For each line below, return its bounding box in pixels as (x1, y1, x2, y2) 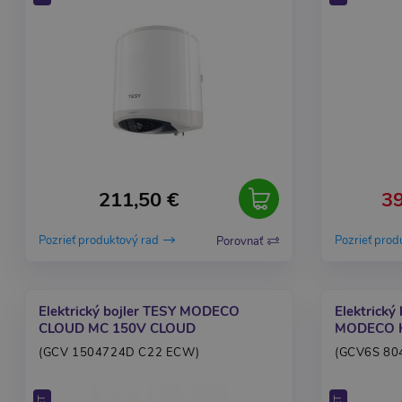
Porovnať (216, 233, 263, 249)
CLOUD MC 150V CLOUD (39, 319, 196, 337)
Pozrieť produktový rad (39, 232, 159, 249)
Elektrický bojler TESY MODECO (39, 302, 240, 320)
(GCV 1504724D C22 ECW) (39, 345, 200, 361)
